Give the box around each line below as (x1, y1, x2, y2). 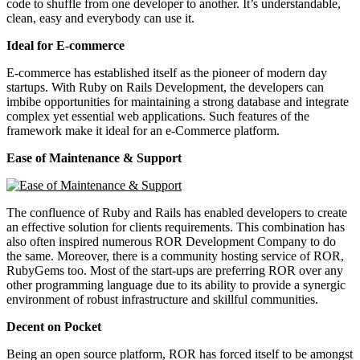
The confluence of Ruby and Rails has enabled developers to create (6, 205, 347, 219)
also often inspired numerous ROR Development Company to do (6, 234, 336, 248)
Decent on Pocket (6, 319, 101, 333)
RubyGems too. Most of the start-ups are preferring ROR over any (6, 263, 343, 277)
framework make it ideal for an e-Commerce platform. (6, 123, 280, 137)
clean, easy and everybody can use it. (6, 10, 194, 25)
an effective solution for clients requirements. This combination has (6, 219, 345, 234)
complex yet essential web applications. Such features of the (6, 108, 309, 123)
